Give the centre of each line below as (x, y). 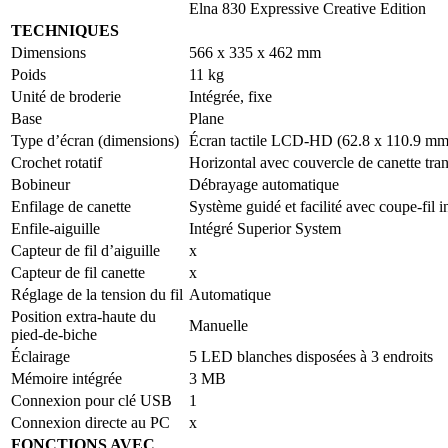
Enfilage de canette (71, 206)
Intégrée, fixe (230, 96)
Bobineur (40, 184)
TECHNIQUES (65, 30)
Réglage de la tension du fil (97, 294)
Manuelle (218, 325)
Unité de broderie (66, 96)
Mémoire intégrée (66, 378)
